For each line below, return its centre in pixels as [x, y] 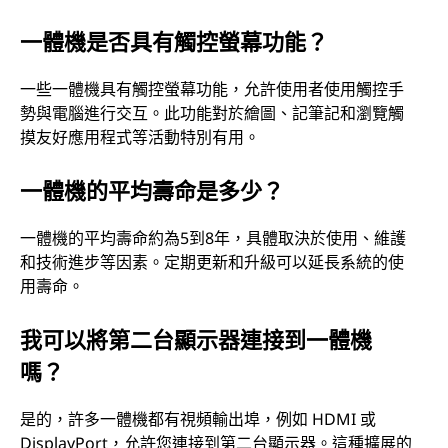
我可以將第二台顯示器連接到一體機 [196, 338]
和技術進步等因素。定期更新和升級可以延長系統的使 [212, 261]
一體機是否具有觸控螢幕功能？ [174, 40]
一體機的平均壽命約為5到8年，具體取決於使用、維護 [213, 237]
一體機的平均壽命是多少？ [152, 189]
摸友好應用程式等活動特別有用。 [140, 136]
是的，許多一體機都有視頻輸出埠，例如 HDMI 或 [198, 418]
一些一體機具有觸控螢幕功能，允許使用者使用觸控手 [212, 88]
